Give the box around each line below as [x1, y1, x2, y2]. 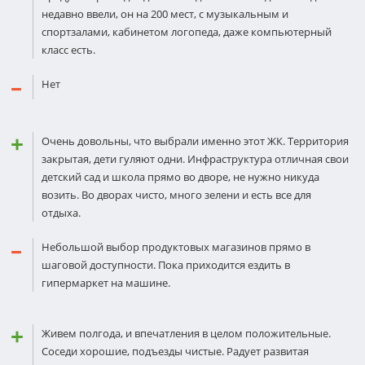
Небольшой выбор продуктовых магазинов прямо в [42, 240, 310, 254]
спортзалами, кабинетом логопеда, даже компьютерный [42, 24, 332, 39]
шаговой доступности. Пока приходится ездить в [42, 257, 290, 272]
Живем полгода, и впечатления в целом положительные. [42, 326, 331, 341]
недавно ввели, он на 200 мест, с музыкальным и [42, 7, 288, 21]
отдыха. [42, 205, 81, 220]
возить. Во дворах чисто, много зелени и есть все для [42, 187, 311, 202]
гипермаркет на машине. [42, 275, 170, 290]
